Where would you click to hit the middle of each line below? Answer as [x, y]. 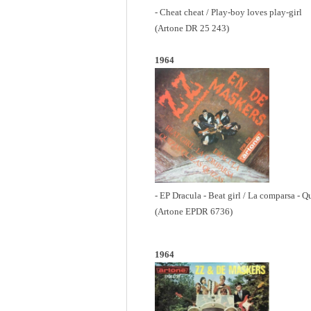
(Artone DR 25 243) [192, 28]
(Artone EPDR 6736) [194, 212]
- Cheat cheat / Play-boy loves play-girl [228, 12]
